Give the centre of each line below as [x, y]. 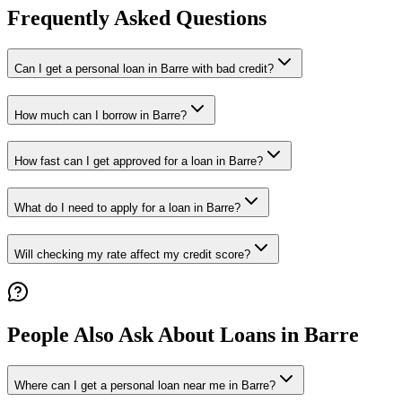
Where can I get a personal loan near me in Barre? [145, 386]
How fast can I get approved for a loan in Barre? [139, 162]
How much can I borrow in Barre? [100, 115]
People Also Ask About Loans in [156, 335]
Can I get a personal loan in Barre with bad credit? [144, 68]
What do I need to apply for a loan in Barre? [127, 208]
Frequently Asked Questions [137, 18]
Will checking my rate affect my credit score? [132, 254]
